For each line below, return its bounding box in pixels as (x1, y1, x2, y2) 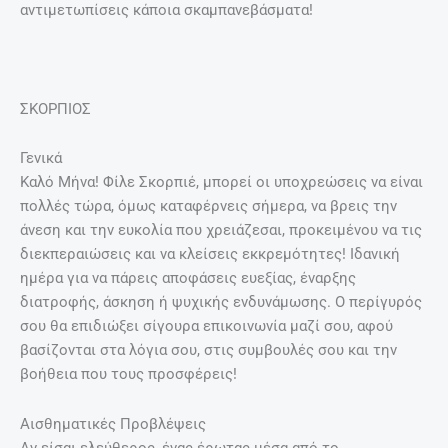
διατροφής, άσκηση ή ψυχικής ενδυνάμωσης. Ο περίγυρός (20, 293, 422, 312)
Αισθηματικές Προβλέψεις (20, 414, 206, 433)
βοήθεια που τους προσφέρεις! (20, 365, 237, 384)
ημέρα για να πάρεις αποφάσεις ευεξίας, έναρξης (20, 269, 356, 288)
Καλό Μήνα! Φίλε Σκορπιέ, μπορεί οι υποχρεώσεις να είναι (20, 173, 423, 192)
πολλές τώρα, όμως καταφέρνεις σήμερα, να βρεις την (20, 197, 397, 216)
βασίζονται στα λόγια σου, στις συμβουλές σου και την (20, 341, 397, 360)
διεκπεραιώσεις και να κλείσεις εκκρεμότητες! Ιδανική (20, 245, 400, 264)
